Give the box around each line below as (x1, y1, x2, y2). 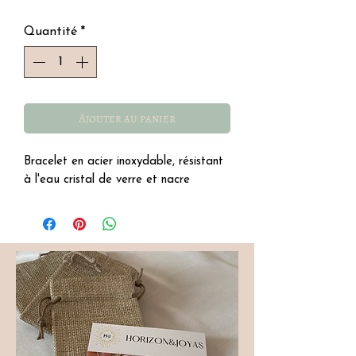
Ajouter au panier (79, 110, 176, 126)
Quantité (24, 25, 77, 38)
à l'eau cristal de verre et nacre (24, 173, 190, 186)
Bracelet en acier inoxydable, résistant (24, 155, 223, 168)
